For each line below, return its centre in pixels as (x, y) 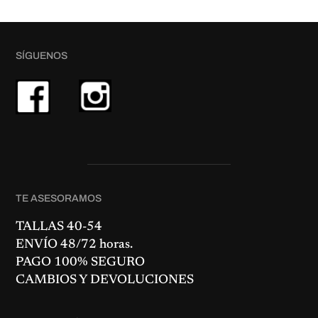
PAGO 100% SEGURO (81, 263)
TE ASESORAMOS (59, 199)
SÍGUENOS (42, 56)
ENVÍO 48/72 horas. (75, 245)
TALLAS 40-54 (59, 227)
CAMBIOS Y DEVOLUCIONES (105, 281)
